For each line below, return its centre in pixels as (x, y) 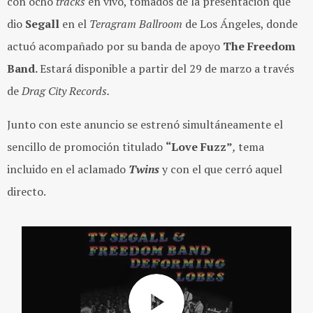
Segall (44, 24)
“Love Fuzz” (199, 147)
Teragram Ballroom (136, 24)
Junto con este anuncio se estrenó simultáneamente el (145, 124)
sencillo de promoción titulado (86, 147)
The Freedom (259, 46)
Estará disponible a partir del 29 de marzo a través (167, 68)
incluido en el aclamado (68, 169)
